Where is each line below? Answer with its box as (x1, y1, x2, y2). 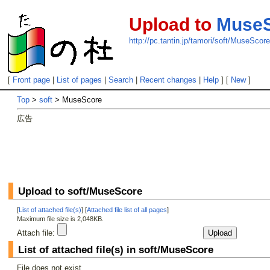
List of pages (57, 75, 102, 84)
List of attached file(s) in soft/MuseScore (18, 243, 214, 256)
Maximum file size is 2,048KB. (17, 215, 104, 222)
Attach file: (17, 228, 55, 237)
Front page (13, 75, 51, 84)
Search (108, 75, 134, 84)
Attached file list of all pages (87, 206, 167, 213)
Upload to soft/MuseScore (18, 185, 143, 197)
